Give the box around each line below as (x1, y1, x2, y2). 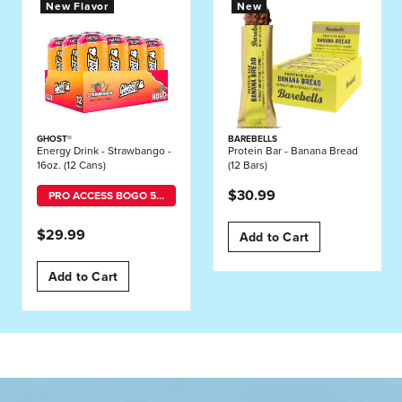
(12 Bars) (228, 159, 267, 172)
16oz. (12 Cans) (37, 159, 106, 172)
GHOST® (37, 134, 72, 145)
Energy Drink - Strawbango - (37, 144, 171, 158)
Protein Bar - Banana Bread (228, 144, 358, 158)
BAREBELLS (228, 134, 277, 145)
